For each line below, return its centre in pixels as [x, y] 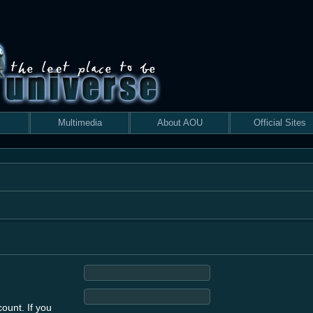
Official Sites [279, 123]
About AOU [180, 123]
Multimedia [80, 123]
